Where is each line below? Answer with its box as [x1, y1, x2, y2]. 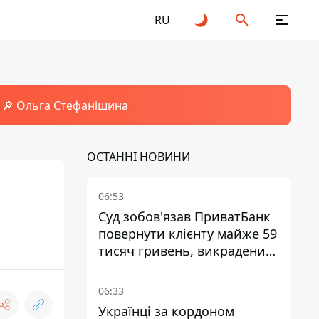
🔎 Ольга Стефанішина [1, 98, 128, 113]
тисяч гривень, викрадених [98, 242, 273, 259]
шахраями [98, 259, 164, 276]
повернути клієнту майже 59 [98, 225, 277, 242]
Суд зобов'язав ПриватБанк [98, 208, 271, 225]
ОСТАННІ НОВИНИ [87, 149, 190, 164]
